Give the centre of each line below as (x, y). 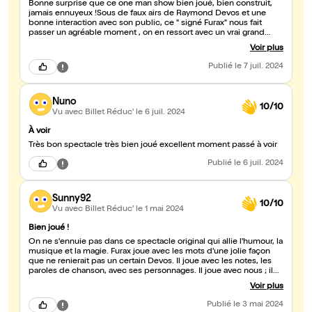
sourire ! (44, 44)
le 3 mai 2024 (258, 305)
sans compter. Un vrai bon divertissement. (109, 291)
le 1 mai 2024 (160, 209)
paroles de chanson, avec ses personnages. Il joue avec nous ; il (151, 272)
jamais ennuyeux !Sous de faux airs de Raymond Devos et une (147, 14)
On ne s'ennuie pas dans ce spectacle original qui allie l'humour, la (156, 243)
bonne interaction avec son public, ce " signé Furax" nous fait (145, 24)
